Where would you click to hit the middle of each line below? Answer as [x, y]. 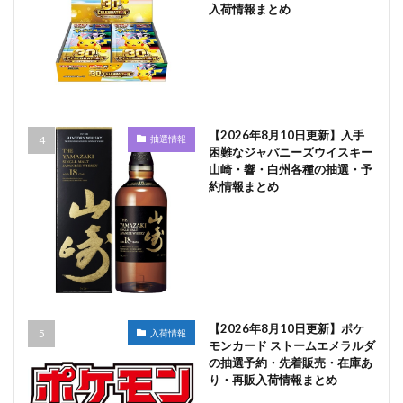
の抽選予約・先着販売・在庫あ [290, 363]
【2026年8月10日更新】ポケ [286, 328]
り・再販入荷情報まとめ [273, 380]
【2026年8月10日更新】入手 [286, 134]
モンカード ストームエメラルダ [291, 345]
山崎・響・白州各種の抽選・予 [290, 169]
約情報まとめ [243, 186]
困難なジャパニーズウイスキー [290, 152]
